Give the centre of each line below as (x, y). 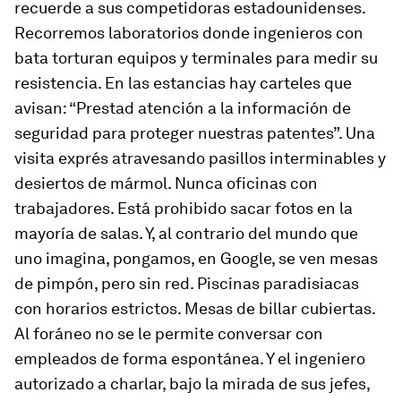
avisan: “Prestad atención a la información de (183, 108)
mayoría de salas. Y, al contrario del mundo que (186, 234)
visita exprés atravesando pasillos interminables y (200, 158)
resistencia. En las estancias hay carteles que (183, 83)
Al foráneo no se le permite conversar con (169, 334)
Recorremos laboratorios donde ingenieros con (189, 33)
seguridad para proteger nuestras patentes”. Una (195, 133)
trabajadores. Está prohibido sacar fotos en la (183, 209)
